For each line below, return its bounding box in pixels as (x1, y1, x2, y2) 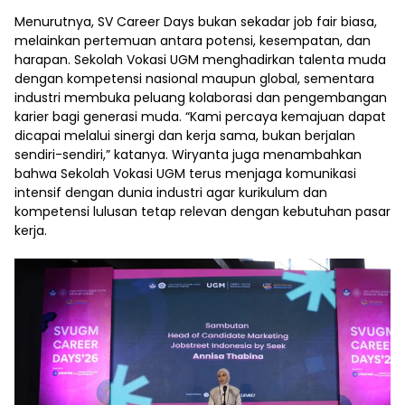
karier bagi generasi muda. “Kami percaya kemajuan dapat (14, 108, 386, 127)
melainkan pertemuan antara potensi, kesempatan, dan (14, 32, 371, 51)
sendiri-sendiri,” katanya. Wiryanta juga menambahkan (14, 146, 362, 165)
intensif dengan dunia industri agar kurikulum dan (14, 184, 327, 202)
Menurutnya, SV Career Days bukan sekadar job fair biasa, (14, 13, 377, 32)
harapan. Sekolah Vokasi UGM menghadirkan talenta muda (14, 51, 386, 70)
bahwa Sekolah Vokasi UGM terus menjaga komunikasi (14, 165, 356, 184)
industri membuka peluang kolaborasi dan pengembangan (14, 89, 387, 108)
